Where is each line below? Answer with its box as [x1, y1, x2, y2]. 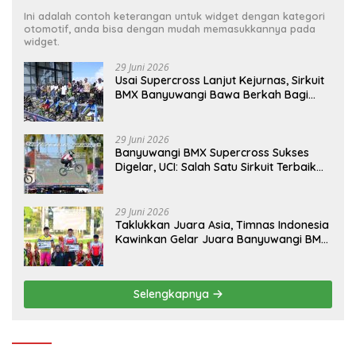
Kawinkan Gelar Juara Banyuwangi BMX [115, 231, 328, 246]
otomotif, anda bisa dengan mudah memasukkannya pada [24, 21, 315, 35]
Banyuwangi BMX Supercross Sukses [115, 145, 309, 160]
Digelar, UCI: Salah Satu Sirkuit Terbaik [115, 159, 316, 174]
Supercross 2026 [115, 246, 204, 261]
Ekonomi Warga [115, 101, 201, 116]
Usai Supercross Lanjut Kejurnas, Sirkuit [115, 72, 324, 87]
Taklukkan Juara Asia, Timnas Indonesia [115, 217, 329, 232]
